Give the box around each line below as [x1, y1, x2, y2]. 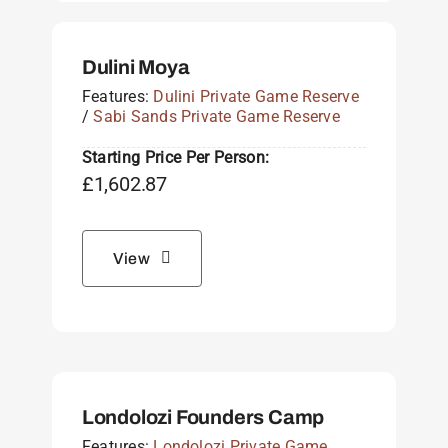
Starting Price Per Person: [81, 147, 270, 167]
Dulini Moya [81, 55, 190, 78]
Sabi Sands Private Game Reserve [93, 106, 340, 126]
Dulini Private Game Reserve [153, 86, 359, 106]
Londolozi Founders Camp [81, 405, 325, 428]
